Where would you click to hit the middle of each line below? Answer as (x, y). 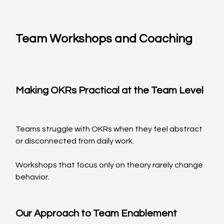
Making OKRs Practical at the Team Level (110, 91)
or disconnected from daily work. (75, 141)
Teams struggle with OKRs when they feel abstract (110, 129)
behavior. (33, 177)
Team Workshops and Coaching (104, 39)
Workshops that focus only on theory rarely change (110, 165)
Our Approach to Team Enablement (96, 214)
